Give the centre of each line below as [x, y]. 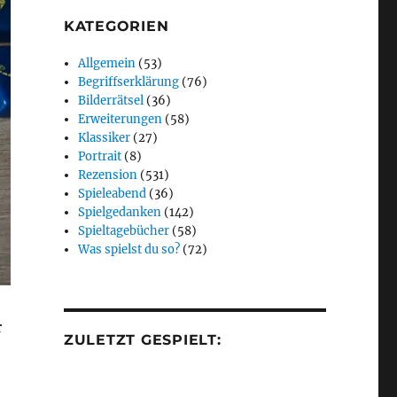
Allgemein [107, 64]
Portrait [100, 157]
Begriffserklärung [129, 82]
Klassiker [105, 138]
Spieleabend [113, 194]
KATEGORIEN [116, 27]
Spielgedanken [120, 213]
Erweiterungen [121, 120]
